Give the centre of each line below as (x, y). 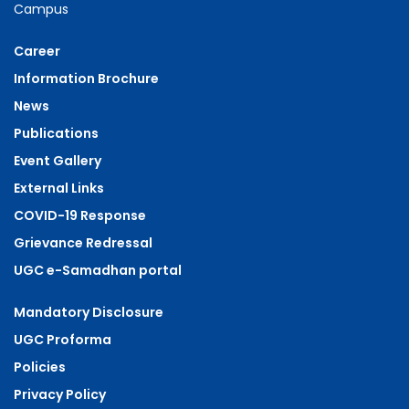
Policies (40, 367)
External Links (59, 188)
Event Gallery (58, 160)
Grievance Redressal (83, 242)
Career (37, 51)
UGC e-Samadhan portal (98, 270)
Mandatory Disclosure (89, 312)
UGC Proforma (63, 339)
